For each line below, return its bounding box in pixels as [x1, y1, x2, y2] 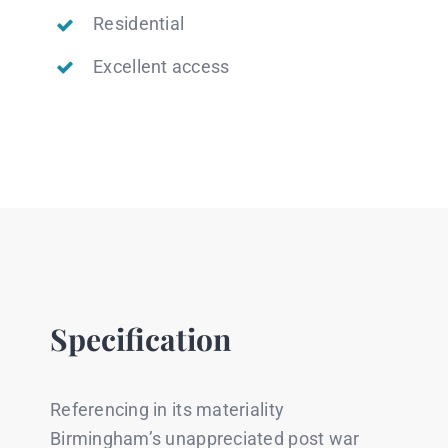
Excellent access [93, 56, 230, 78]
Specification [49, 319, 231, 360]
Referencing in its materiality [49, 399, 285, 421]
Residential [93, 13, 185, 35]
